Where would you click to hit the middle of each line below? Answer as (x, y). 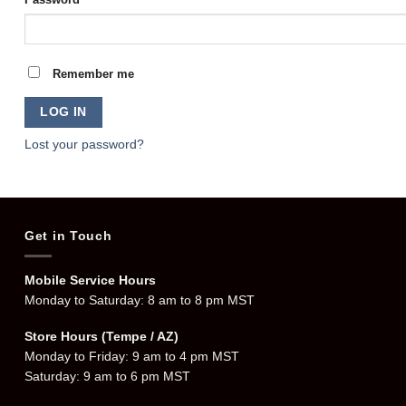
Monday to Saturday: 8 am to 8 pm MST (140, 300)
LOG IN (63, 111)
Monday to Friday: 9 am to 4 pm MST (132, 356)
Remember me (93, 74)
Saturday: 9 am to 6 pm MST (107, 376)
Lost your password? (84, 145)
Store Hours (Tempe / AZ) (101, 336)
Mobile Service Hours (90, 280)
